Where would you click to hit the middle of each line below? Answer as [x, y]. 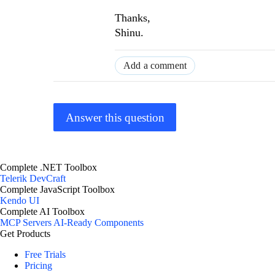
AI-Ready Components [99, 223]
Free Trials [45, 255]
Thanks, [133, 18]
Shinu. [129, 33]
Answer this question [115, 117]
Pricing [38, 266]
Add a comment [155, 66]
